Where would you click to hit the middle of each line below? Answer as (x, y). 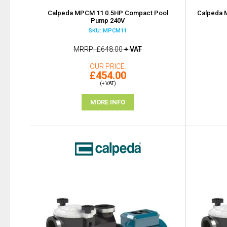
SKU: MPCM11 (108, 30)
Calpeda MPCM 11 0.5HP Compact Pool (108, 13)
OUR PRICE (107, 66)
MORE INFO (108, 102)
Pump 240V (108, 20)
